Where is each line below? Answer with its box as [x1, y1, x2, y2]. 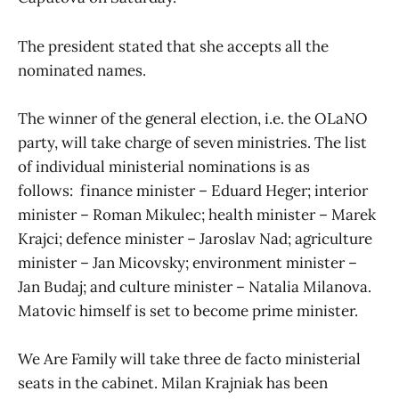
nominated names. [18, 60, 146, 80]
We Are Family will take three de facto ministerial [18, 349, 361, 370]
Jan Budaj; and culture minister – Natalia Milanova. [18, 276, 371, 297]
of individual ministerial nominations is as [18, 156, 310, 176]
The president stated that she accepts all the [18, 36, 329, 56]
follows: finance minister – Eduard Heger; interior [18, 180, 368, 200]
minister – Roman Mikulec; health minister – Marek [18, 204, 376, 224]
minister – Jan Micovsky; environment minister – [18, 252, 357, 273]
